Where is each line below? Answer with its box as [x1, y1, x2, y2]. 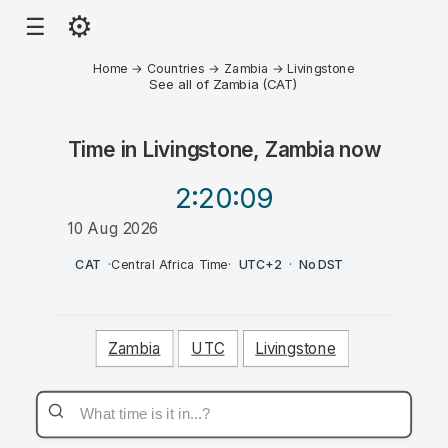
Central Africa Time [111, 256, 229, 273]
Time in [67, 137, 143, 162]
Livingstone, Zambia [142, 137, 334, 162]
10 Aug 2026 [67, 218, 159, 238]
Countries [146, 60, 205, 76]
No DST [299, 256, 344, 273]
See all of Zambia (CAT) [148, 75, 300, 92]
